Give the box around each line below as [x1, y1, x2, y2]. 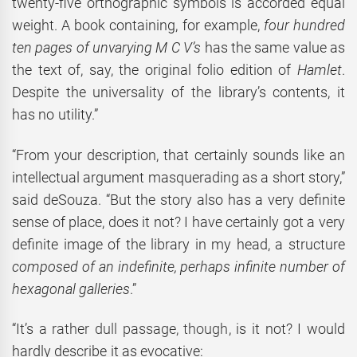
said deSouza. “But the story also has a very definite [12, 190, 345, 208]
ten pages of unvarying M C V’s [12, 39, 202, 57]
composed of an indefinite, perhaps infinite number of [12, 257, 345, 275]
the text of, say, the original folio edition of [12, 61, 297, 79]
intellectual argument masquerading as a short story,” [12, 168, 345, 186]
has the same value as [201, 39, 345, 57]
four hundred [263, 17, 345, 34]
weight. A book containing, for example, [12, 17, 264, 34]
